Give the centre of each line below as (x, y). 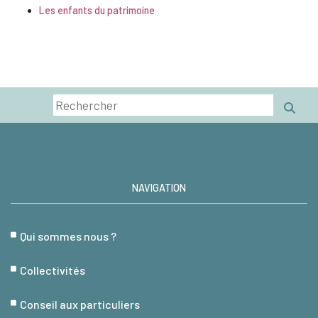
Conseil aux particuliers (80, 305)
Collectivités (53, 270)
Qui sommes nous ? (68, 236)
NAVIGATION (159, 188)
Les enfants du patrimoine (97, 11)
